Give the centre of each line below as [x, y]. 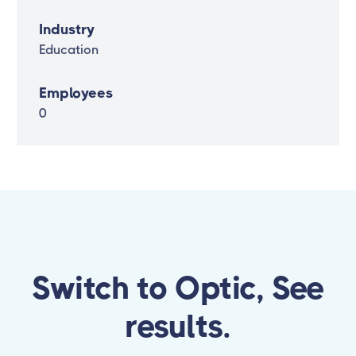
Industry [67, 30]
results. [178, 327]
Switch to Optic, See [178, 288]
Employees [76, 93]
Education [69, 50]
